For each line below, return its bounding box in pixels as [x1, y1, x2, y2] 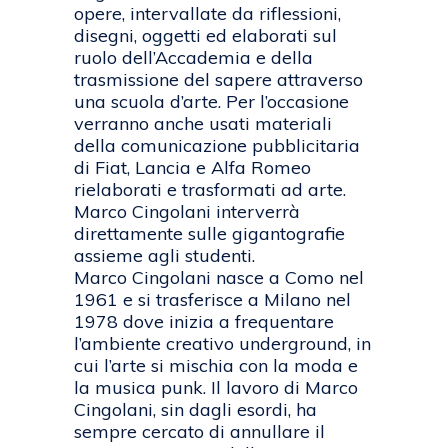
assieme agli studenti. [74, 244, 255, 268]
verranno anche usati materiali [74, 112, 332, 136]
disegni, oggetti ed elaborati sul [74, 24, 337, 48]
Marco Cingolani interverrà [74, 200, 300, 224]
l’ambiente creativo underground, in [74, 332, 371, 356]
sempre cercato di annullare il [74, 420, 325, 444]
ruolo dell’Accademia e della [74, 46, 313, 70]
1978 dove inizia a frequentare [74, 310, 334, 334]
